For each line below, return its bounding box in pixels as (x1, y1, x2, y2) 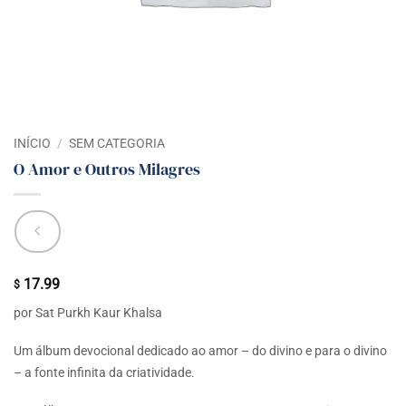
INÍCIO (14, 136, 51, 150)
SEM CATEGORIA (69, 136, 166, 150)
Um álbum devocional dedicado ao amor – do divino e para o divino (14, 343, 387, 358)
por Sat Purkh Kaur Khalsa (14, 304, 162, 320)
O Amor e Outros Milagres (14, 158, 200, 180)
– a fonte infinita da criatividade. (14, 364, 195, 380)
